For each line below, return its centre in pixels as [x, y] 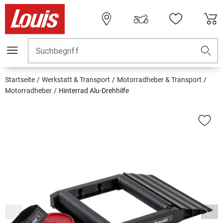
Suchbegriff [57, 51]
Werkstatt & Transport [76, 80]
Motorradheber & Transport [159, 80]
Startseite [20, 80]
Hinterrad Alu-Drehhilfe [94, 91]
